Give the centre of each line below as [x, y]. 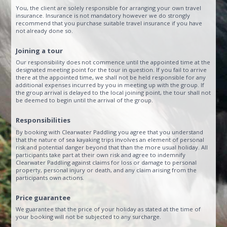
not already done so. [45, 30]
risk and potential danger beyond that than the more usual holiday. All [112, 147]
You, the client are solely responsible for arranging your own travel [109, 8]
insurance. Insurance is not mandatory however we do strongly [103, 15]
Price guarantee [43, 197]
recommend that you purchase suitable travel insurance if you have [109, 23]
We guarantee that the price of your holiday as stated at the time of [108, 209]
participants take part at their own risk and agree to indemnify [101, 155]
